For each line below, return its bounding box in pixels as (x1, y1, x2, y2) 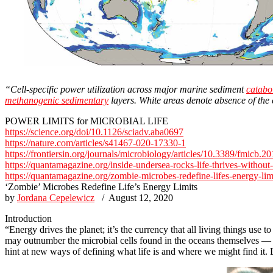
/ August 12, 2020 (94, 192, 173, 203)
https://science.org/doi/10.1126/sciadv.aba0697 (5, 126, 183, 137)
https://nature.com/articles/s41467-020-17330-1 (5, 137, 186, 148)
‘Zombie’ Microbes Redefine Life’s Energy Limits (5, 181, 197, 192)
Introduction (5, 213, 52, 224)
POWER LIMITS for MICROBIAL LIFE (5, 115, 168, 126)
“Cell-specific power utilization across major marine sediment (5, 83, 246, 94)
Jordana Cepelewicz (17, 192, 94, 203)
